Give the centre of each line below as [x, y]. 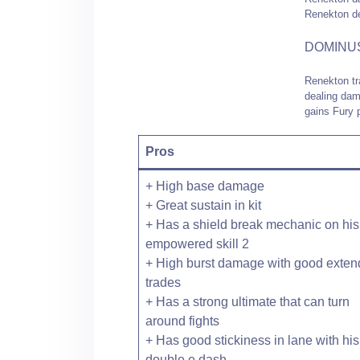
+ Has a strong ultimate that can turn [247, 301]
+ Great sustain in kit [203, 205]
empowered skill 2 [197, 243]
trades [163, 282]
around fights [182, 321]
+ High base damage [205, 186]
